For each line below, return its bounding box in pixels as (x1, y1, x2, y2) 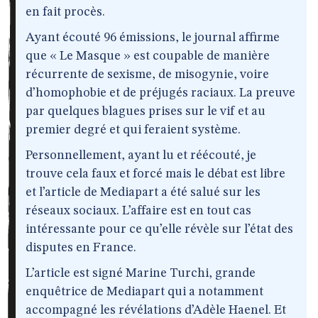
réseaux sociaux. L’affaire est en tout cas (26, 204, 251, 217)
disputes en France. (26, 241, 136, 254)
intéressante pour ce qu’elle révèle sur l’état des (26, 223, 293, 236)
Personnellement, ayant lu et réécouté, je (26, 149, 256, 162)
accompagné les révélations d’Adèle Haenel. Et (26, 304, 286, 317)
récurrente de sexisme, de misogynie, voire (26, 68, 269, 81)
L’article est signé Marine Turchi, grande (26, 267, 256, 280)
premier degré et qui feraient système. (26, 124, 241, 136)
